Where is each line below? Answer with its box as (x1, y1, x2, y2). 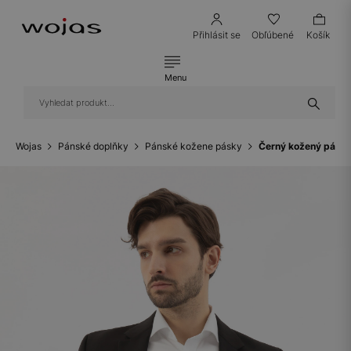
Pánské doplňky (58, 140, 128, 152)
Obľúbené (251, 29, 294, 42)
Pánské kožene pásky (145, 140, 242, 152)
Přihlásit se (193, 29, 241, 42)
